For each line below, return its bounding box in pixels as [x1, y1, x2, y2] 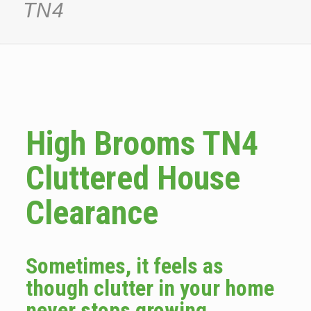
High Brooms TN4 [25, 124, 258, 163]
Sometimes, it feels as [25, 253, 224, 279]
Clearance [25, 193, 158, 233]
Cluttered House [25, 158, 240, 198]
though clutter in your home [25, 275, 274, 301]
